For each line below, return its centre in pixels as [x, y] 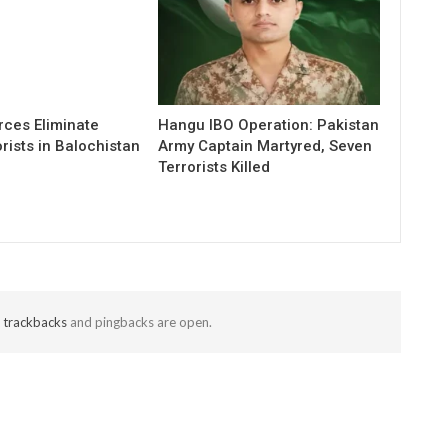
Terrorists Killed [214, 167]
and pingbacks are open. [139, 322]
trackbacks [34, 322]
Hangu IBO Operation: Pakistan [269, 125]
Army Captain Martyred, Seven [265, 146]
